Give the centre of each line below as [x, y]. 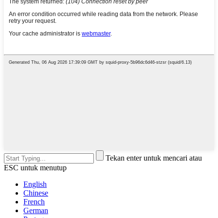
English [35, 184]
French [34, 202]
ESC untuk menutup [35, 168]
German [36, 211]
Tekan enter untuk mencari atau [154, 158]
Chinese [36, 193]
